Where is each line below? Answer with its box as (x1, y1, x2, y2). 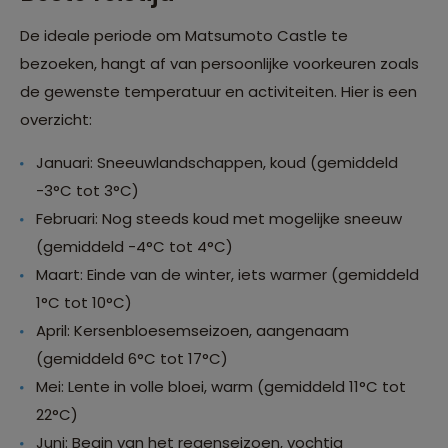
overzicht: (20, 109, 92, 131)
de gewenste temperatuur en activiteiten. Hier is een (20, 81, 417, 103)
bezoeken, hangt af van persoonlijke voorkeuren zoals (20, 53, 419, 75)
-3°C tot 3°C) (36, 180, 139, 202)
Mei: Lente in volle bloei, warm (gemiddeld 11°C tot (36, 376, 406, 398)
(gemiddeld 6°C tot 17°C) (36, 348, 228, 370)
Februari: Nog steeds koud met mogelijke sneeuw (36, 208, 402, 230)
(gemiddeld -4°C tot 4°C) (36, 236, 233, 258)
